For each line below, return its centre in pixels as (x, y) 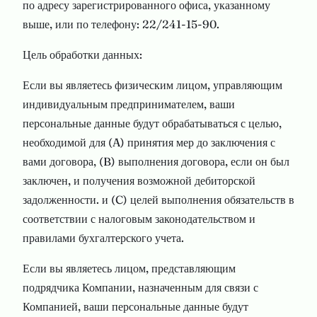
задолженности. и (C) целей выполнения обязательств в (158, 200)
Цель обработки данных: (82, 54)
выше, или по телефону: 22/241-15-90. (121, 24)
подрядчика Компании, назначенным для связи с (140, 287)
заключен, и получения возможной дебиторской (139, 180)
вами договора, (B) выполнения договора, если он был (156, 161)
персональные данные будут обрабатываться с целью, (152, 123)
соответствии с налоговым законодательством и (139, 219)
